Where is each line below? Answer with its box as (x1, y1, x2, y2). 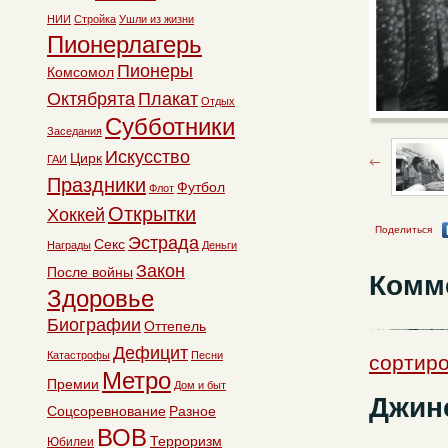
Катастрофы (47, 349, 110, 361)
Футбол (177, 179, 225, 195)
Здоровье (47, 285, 154, 312)
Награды (47, 239, 91, 251)
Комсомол (47, 64, 114, 80)
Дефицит (113, 343, 188, 363)
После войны (47, 264, 133, 280)
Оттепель (144, 318, 206, 334)
